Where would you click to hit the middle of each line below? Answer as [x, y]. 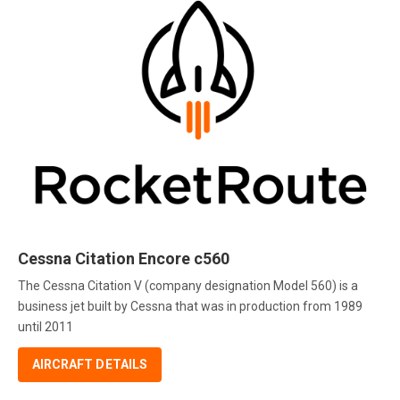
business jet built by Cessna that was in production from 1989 [190, 307]
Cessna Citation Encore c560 [124, 258]
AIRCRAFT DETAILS [90, 365]
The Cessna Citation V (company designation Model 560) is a [188, 286]
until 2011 [46, 327]
